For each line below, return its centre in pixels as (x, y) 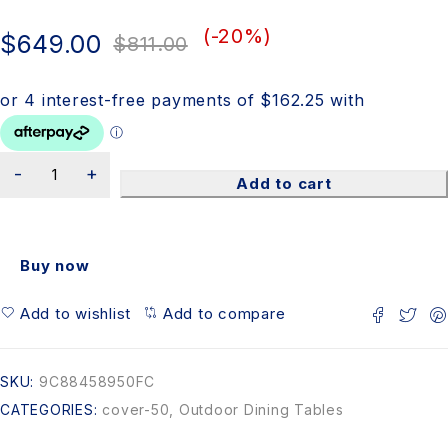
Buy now (55, 265)
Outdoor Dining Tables (261, 409)
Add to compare (224, 313)
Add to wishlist (75, 313)
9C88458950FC (97, 381)
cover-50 (136, 409)
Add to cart (284, 183)
